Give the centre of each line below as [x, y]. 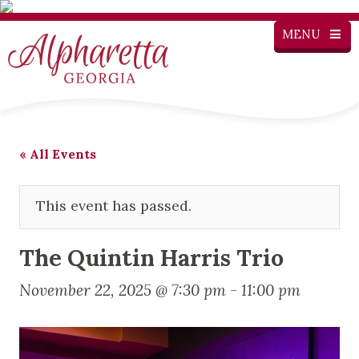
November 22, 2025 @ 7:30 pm [123, 290]
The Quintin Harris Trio [151, 257]
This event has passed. [114, 205]
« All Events [58, 153]
